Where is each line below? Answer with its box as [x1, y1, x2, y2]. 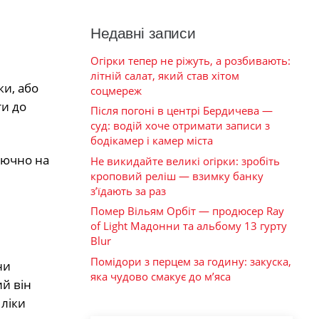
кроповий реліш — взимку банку [90, 168, 263, 183]
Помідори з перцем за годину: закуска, [90, 253, 291, 268]
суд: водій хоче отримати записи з [90, 118, 270, 133]
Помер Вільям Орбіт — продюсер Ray [90, 204, 284, 219]
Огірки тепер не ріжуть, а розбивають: [90, 53, 291, 68]
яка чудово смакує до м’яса [90, 268, 231, 283]
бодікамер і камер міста [90, 133, 213, 148]
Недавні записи [90, 24, 196, 41]
